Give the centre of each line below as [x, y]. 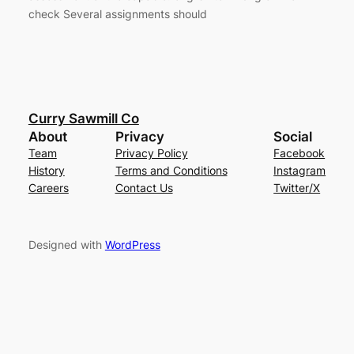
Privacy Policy [151, 153]
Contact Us [144, 187]
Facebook [299, 153]
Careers [48, 187]
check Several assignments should [117, 14]
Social [293, 136]
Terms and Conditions [171, 170]
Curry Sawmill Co [83, 118]
